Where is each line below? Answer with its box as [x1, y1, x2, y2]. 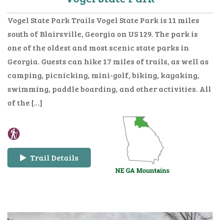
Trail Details [28, 152, 79, 163]
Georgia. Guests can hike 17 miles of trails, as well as [7, 55, 209, 66]
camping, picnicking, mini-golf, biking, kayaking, [7, 69, 199, 80]
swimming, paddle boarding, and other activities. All [7, 83, 211, 94]
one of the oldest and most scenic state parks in [7, 42, 189, 53]
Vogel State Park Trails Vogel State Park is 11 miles [7, 14, 199, 25]
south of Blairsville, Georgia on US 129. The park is [7, 28, 198, 39]
